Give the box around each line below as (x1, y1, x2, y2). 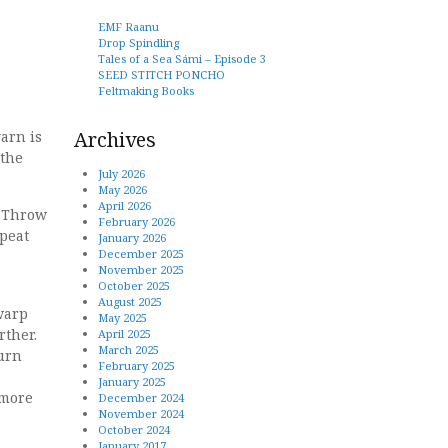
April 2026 (98, 197, 151, 213)
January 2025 (98, 373, 166, 389)
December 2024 (98, 389, 184, 405)
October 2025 (98, 277, 170, 293)
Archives (74, 125, 156, 153)
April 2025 (98, 325, 151, 341)
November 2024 (98, 405, 184, 421)
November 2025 (98, 261, 184, 277)
